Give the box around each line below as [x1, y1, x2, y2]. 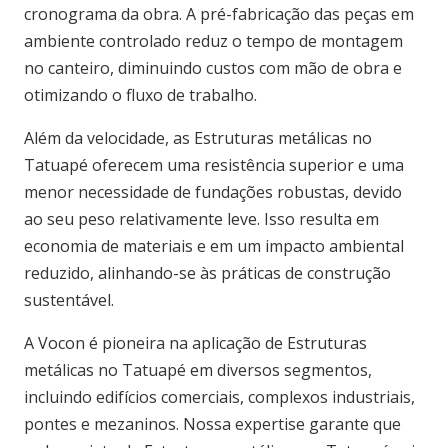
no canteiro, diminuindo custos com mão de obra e [24, 57, 402, 79]
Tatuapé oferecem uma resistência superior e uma [24, 154, 404, 176]
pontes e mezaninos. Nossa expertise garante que [24, 413, 401, 435]
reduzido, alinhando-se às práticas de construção [24, 262, 391, 284]
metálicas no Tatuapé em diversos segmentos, [24, 359, 372, 381]
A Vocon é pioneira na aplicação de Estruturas [24, 332, 367, 354]
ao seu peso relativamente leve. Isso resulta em [24, 208, 379, 230]
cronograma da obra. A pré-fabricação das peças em [24, 3, 414, 25]
